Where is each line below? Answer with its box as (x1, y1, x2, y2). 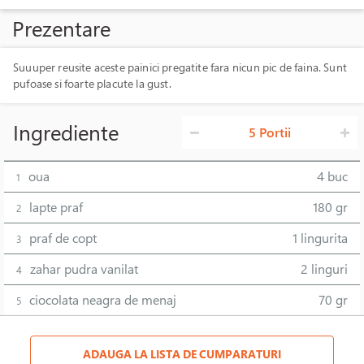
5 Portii (249, 123, 291, 141)
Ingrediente (13, 118, 119, 146)
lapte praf (29, 198, 83, 216)
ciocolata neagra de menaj (29, 291, 176, 309)
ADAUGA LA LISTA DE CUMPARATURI (83, 346, 281, 362)
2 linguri (301, 260, 348, 278)
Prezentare (12, 14, 110, 42)
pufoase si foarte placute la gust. (13, 76, 171, 91)
